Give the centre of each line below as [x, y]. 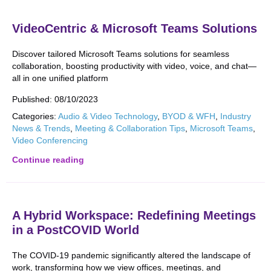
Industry [236, 116]
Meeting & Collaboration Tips [130, 128]
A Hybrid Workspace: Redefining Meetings [134, 215]
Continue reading [48, 160]
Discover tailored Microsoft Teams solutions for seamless [121, 54]
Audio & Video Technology [108, 116]
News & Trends [41, 128]
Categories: [34, 116]
